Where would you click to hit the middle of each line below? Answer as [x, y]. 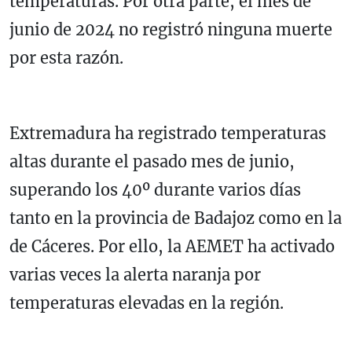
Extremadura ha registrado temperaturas [168, 134]
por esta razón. [66, 58]
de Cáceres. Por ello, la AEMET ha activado [172, 247]
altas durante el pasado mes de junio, [152, 162]
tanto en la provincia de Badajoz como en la [176, 218]
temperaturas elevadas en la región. [147, 303]
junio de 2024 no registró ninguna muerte [171, 30]
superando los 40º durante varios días [155, 190]
